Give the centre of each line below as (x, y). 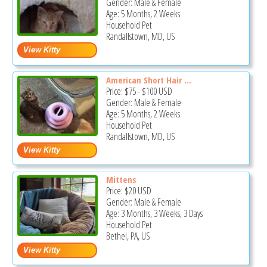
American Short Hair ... (148, 80)
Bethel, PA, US (128, 236)
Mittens (121, 180)
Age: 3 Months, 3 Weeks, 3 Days (154, 214)
